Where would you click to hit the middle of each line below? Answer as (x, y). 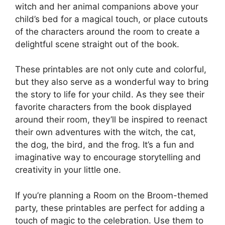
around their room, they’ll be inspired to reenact (111, 120)
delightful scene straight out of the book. (97, 44)
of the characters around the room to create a (107, 31)
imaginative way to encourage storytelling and (108, 157)
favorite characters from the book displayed (103, 107)
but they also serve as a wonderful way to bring (112, 82)
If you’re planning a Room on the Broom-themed (112, 195)
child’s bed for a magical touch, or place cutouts (111, 19)
